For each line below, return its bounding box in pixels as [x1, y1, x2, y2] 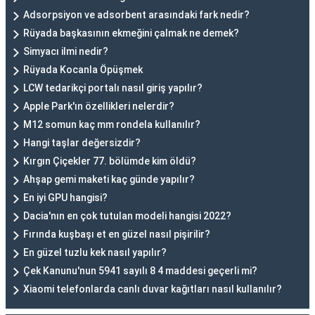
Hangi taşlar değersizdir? [23, 137, 141, 148]
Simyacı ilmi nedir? [23, 46, 108, 57]
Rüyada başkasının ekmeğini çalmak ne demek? [23, 27, 239, 39]
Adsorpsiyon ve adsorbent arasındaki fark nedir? [23, 9, 250, 20]
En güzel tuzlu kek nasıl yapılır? [23, 247, 167, 258]
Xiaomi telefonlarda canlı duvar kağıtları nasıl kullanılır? [23, 283, 282, 295]
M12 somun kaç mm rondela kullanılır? [23, 119, 200, 130]
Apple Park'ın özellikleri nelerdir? [23, 101, 174, 112]
